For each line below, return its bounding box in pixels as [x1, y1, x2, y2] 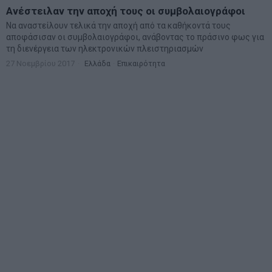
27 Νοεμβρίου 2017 [6, 58, 75, 68]
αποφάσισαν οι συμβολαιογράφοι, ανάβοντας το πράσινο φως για [6, 32, 264, 42]
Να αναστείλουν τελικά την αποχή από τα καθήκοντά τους [6, 20, 231, 30]
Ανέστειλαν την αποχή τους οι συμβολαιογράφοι [6, 4, 245, 17]
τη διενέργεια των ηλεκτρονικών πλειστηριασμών [6, 43, 203, 53]
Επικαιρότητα [117, 58, 165, 68]
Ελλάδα [84, 58, 110, 68]
